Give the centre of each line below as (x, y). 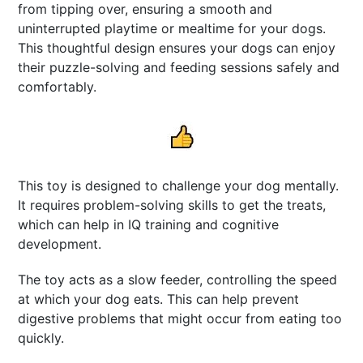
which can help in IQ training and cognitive (149, 224)
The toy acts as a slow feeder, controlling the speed (178, 279)
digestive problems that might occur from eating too (180, 318)
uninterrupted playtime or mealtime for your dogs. (172, 28)
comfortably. (58, 86)
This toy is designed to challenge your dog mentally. (179, 185)
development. (60, 243)
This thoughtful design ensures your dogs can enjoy (177, 47)
